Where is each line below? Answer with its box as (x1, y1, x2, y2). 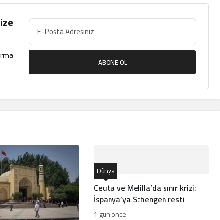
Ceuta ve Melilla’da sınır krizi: (93, 180, 196, 195)
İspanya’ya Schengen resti (93, 192, 185, 207)
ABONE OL (98, 56, 127, 69)
